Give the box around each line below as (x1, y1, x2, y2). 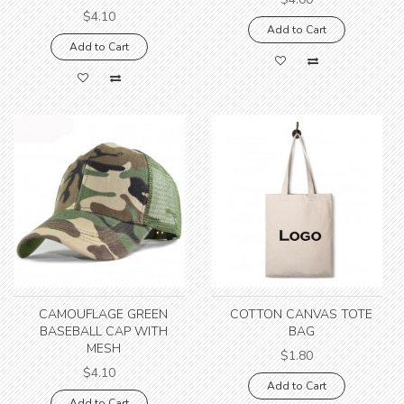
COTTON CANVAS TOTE (230, 306, 373, 324)
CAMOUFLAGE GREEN (39, 306, 169, 324)
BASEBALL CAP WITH (39, 323, 168, 341)
